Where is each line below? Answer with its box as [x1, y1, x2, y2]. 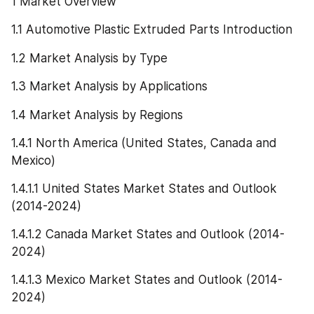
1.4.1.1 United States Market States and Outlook [11, 182, 277, 196]
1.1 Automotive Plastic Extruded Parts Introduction [11, 22, 292, 37]
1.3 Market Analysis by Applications [11, 79, 207, 94]
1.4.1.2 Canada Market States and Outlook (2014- [11, 227, 285, 242]
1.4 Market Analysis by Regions [11, 107, 183, 122]
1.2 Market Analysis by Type [11, 50, 168, 65]
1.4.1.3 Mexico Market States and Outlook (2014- [11, 273, 282, 287]
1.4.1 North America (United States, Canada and [11, 136, 277, 151]
